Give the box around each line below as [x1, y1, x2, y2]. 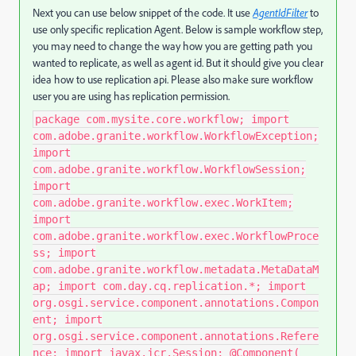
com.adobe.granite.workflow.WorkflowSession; [33, 162, 306, 176]
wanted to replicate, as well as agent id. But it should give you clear [33, 55, 323, 69]
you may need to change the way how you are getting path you [33, 38, 312, 52]
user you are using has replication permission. [33, 88, 230, 103]
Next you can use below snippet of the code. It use [33, 5, 253, 19]
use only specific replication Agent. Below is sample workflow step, [33, 21, 323, 36]
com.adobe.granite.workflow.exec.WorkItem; [33, 195, 293, 209]
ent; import [33, 312, 103, 326]
